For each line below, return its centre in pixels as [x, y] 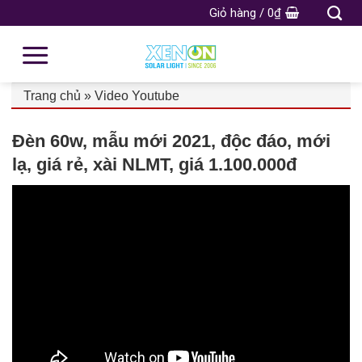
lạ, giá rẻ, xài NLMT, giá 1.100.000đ [154, 164]
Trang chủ [52, 96]
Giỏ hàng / [238, 13]
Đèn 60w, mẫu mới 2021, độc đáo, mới [171, 141]
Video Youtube [137, 96]
